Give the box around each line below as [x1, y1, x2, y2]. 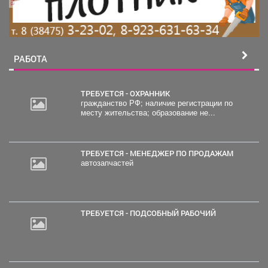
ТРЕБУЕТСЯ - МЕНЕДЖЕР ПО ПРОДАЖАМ [85, 148, 233, 158]
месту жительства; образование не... [151, 106, 215, 118]
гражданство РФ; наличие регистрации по [80, 97, 145, 108]
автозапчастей [80, 157, 133, 168]
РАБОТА [14, 52, 47, 65]
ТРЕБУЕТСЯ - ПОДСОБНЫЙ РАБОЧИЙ [85, 208, 216, 218]
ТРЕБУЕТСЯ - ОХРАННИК [85, 88, 170, 98]
